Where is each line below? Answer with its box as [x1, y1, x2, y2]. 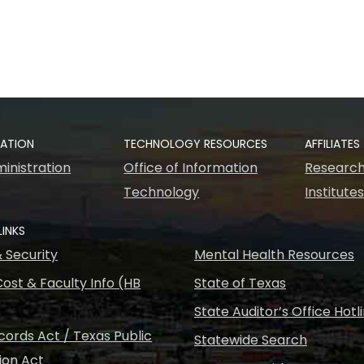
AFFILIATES [305, 136, 361, 152]
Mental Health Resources [194, 245, 354, 264]
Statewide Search [194, 331, 307, 349]
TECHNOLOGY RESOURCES [123, 136, 268, 152]
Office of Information [123, 158, 258, 177]
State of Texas [194, 274, 286, 292]
